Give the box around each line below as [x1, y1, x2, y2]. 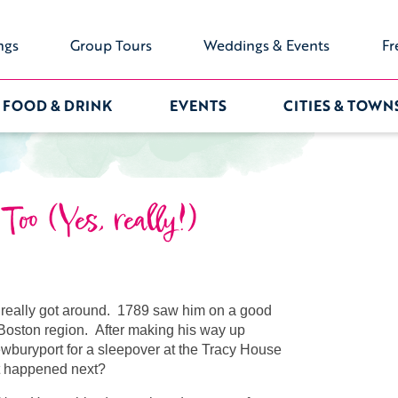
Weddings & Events [203, 35, 330, 56]
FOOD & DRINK [3, 94, 112, 116]
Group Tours [70, 35, 153, 56]
